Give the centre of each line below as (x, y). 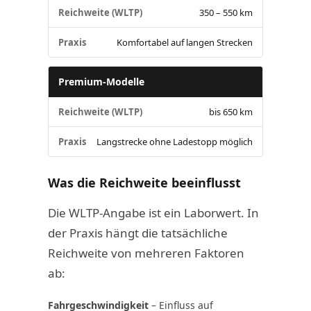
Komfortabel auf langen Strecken (185, 42)
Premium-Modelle (101, 81)
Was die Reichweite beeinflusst (144, 182)
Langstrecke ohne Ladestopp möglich (175, 141)
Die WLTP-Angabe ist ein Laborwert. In (153, 212)
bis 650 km (231, 111)
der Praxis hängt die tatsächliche (137, 233)
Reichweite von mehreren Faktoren (146, 253)
